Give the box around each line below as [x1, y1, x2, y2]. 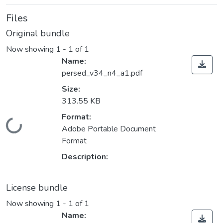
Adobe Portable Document [62, 123, 156, 135]
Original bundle [6, 27, 70, 39]
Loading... [5, 117, 37, 146]
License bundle [6, 182, 68, 194]
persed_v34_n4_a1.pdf [62, 68, 142, 79]
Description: [62, 151, 108, 163]
